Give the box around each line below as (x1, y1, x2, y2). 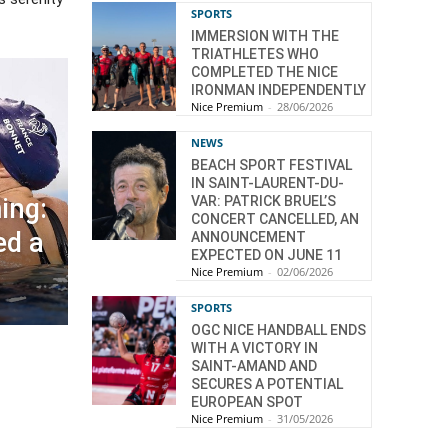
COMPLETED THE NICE (191, 63, 338, 80)
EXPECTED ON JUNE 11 (191, 246, 342, 263)
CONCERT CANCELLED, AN (191, 210, 359, 227)
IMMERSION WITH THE (191, 27, 339, 44)
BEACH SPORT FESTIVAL (191, 156, 352, 173)
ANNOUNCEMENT (191, 228, 306, 245)
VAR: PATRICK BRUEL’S (191, 192, 336, 209)
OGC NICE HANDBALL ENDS (191, 321, 366, 338)
